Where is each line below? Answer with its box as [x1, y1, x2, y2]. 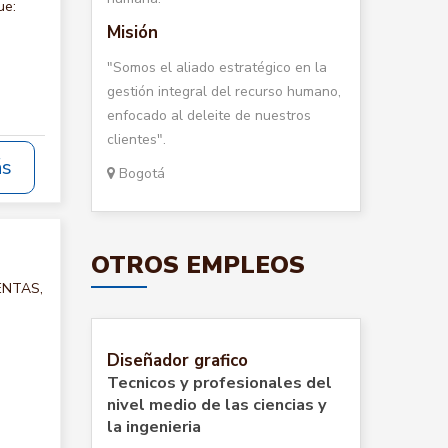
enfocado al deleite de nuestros [107, 106, 311, 125]
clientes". [107, 130, 166, 149]
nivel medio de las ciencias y [107, 394, 327, 416]
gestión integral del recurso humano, [107, 82, 341, 101]
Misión [107, 21, 158, 44]
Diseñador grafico [107, 349, 248, 372]
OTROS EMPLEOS [91, 249, 305, 281]
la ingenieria [107, 416, 201, 438]
